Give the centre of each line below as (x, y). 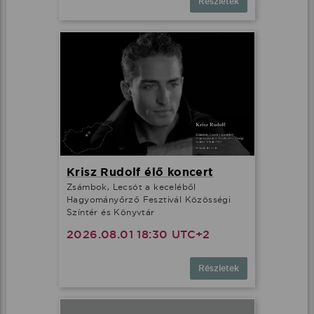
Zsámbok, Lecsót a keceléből (131, 186)
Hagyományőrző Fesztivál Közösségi (149, 199)
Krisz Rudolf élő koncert (140, 172)
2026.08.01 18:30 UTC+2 (138, 234)
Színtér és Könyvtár (111, 212)
